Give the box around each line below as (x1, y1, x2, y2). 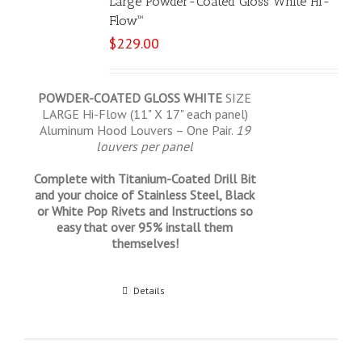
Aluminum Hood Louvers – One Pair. (39, 122, 236, 138)
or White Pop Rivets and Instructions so (36, 203, 253, 219)
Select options (41, 284, 106, 297)
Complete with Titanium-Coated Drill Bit (33, 170, 256, 187)
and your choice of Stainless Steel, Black (35, 187, 255, 203)
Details (133, 284, 165, 297)
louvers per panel (96, 138, 194, 154)
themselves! (111, 235, 179, 251)
